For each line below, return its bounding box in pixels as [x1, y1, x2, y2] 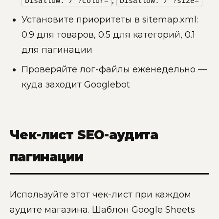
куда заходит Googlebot [22, 79, 130, 90]
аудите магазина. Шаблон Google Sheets [10, 204, 195, 215]
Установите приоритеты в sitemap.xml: [22, 14, 198, 25]
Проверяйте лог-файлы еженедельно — [22, 64, 207, 75]
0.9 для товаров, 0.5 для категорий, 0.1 [22, 29, 195, 40]
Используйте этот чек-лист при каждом [10, 189, 191, 200]
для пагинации [22, 44, 92, 55]
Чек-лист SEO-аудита [10, 127, 158, 143]
